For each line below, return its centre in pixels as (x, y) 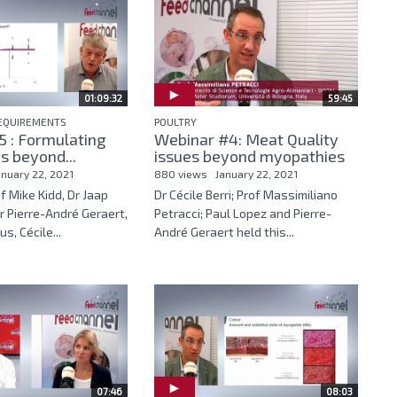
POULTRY (175, 121)
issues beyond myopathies (249, 156)
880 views (180, 173)
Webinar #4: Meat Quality (246, 139)
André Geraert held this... (224, 231)
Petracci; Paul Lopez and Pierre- (242, 213)
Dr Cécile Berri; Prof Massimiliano (245, 194)
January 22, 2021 (256, 173)
